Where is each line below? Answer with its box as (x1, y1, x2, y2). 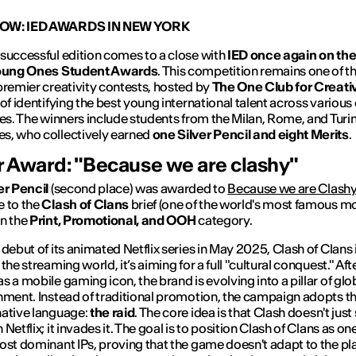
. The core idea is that (134, 304, 253, 320)
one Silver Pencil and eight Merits (152, 126, 349, 142)
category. (195, 211, 253, 228)
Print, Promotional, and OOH (29, 211, 196, 228)
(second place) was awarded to (48, 180, 228, 196)
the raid (89, 304, 135, 320)
